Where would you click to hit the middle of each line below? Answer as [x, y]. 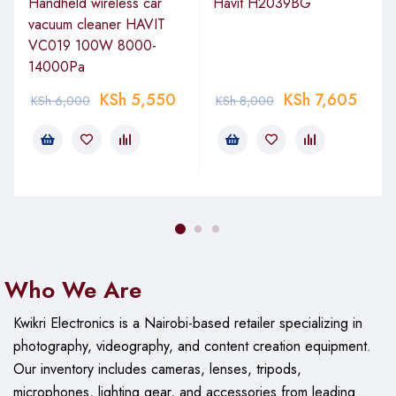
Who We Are [72, 289]
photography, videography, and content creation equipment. [192, 346]
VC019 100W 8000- [92, 45]
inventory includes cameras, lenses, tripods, [168, 369]
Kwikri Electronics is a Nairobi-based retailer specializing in [187, 323]
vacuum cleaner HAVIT [97, 24]
